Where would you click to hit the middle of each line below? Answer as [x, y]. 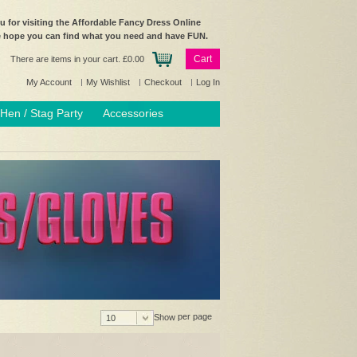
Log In [208, 82]
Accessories [133, 113]
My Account [50, 82]
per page [195, 316]
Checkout [164, 82]
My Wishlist [109, 82]
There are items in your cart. [67, 59]
